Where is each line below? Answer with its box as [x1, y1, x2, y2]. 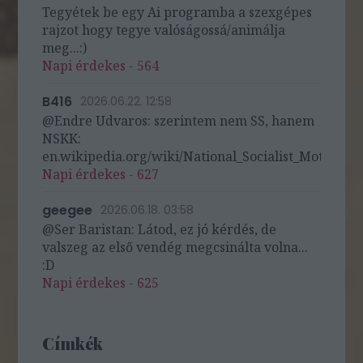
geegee [42, 201, 93, 220]
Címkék [42, 332, 104, 355]
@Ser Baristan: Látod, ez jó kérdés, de [42, 220, 277, 239]
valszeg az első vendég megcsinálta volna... [42, 238, 309, 257]
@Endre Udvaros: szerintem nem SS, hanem [42, 112, 315, 130]
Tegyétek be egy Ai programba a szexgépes [42, 3, 313, 21]
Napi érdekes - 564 [42, 57, 160, 75]
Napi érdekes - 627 [42, 165, 160, 183]
